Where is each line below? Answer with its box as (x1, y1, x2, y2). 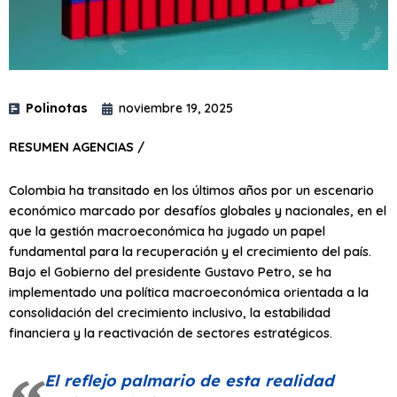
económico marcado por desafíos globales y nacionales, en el (9, 201, 386, 219)
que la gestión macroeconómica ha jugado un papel (9, 222, 325, 239)
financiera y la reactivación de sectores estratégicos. (9, 323, 332, 341)
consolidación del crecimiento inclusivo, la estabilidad (9, 303, 331, 321)
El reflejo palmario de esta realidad (44, 370, 334, 391)
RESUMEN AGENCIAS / (9, 138, 144, 156)
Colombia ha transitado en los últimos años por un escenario (9, 181, 374, 198)
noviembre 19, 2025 (119, 100, 233, 117)
